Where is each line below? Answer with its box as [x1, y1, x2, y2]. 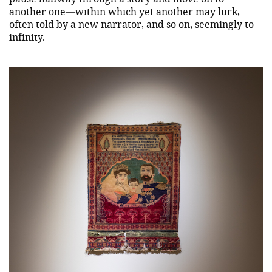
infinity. [9, 30, 45, 43]
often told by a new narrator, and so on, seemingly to [9, 17, 254, 30]
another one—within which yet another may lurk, [9, 4, 240, 18]
